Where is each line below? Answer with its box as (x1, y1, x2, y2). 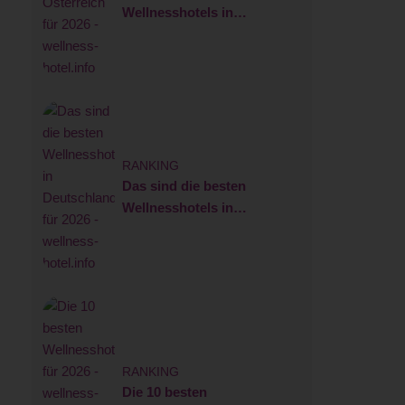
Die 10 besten (121, 383, 207, 400)
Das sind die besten (121, 177, 246, 193)
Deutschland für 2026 (121, 221, 256, 237)
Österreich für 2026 (121, 25, 243, 42)
